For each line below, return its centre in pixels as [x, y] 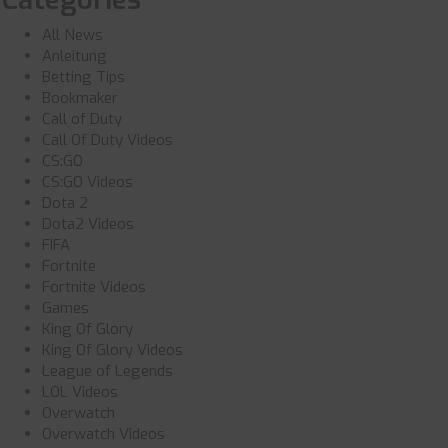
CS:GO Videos [87, 182]
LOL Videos [79, 392]
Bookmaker [79, 98]
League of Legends [107, 371]
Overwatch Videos [103, 434]
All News [72, 35]
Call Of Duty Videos [107, 140]
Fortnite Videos [93, 287]
